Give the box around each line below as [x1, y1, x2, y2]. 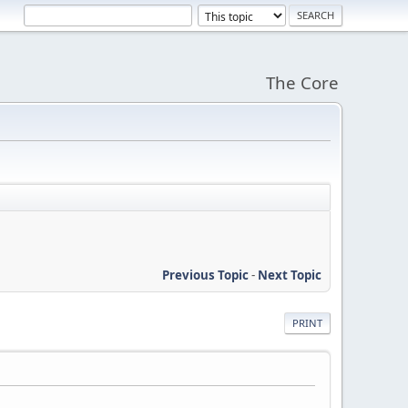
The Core [266, 71, 339, 94]
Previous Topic [162, 266, 249, 283]
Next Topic [258, 266, 321, 283]
